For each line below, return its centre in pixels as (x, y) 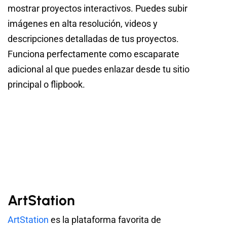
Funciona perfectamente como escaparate (93, 54)
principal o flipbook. (46, 84)
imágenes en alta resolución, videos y (83, 23)
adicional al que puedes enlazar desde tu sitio (99, 69)
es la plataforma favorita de (105, 220)
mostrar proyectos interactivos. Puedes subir (98, 8)
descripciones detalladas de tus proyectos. (93, 39)
